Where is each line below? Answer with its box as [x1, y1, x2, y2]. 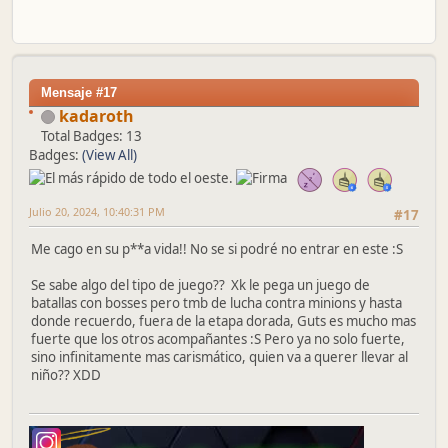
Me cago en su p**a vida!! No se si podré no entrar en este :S [31, 240, 403, 258]
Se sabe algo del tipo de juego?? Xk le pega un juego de [31, 276, 370, 294]
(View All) [82, 145, 137, 164]
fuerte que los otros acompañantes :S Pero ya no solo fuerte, [31, 330, 405, 348]
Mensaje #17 [41, 84, 117, 100]
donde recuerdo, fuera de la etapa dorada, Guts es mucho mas [31, 312, 416, 330]
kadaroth [59, 104, 134, 127]
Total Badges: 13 [41, 126, 142, 145]
